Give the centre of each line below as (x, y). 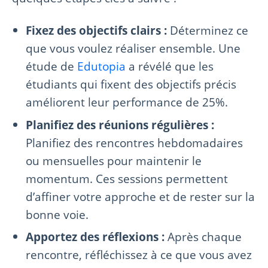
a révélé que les (170, 66)
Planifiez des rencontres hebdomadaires (135, 142)
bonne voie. (57, 214)
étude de (52, 66)
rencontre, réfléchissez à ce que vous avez (139, 255)
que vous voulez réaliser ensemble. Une (133, 48)
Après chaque (203, 237)
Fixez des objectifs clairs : (97, 30)
